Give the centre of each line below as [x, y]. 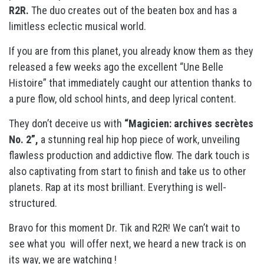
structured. [34, 203]
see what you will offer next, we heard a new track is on [128, 244]
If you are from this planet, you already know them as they [131, 51]
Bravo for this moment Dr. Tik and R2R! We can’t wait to [124, 228]
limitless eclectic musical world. [77, 26]
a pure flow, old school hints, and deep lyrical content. [124, 99]
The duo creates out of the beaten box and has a [134, 10]
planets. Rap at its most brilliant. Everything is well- [118, 187]
